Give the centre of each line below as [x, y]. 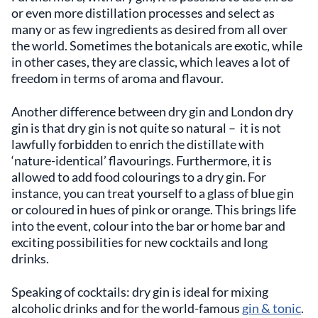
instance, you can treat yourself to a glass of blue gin [153, 193]
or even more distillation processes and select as [143, 12]
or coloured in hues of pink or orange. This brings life [154, 209]
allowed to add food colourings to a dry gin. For [139, 176]
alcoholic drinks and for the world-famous [127, 308]
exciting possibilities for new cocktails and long [139, 242]
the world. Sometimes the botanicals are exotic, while [157, 45]
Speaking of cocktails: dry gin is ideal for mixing [140, 291]
